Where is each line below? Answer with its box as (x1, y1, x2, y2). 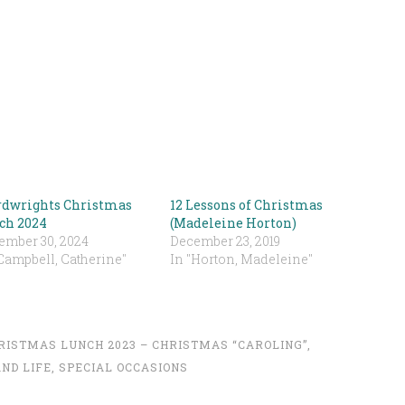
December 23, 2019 (170, 232, 281, 250)
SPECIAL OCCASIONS (58, 360, 188, 374)
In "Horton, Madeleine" (170, 250, 314, 268)
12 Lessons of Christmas (170, 196, 324, 213)
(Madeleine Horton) (170, 214, 297, 231)
